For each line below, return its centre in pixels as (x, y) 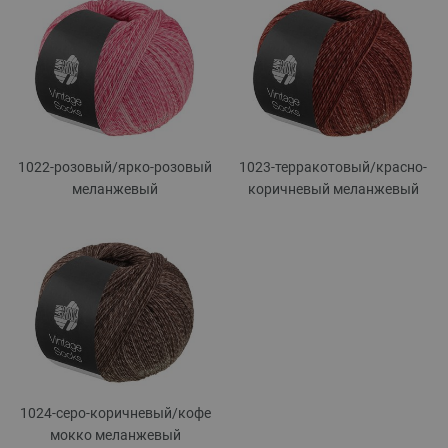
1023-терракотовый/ (307, 166)
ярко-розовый (165, 166)
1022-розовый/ (68, 166)
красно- (401, 166)
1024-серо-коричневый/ (98, 412)
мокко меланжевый (115, 434)
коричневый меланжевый (333, 188)
